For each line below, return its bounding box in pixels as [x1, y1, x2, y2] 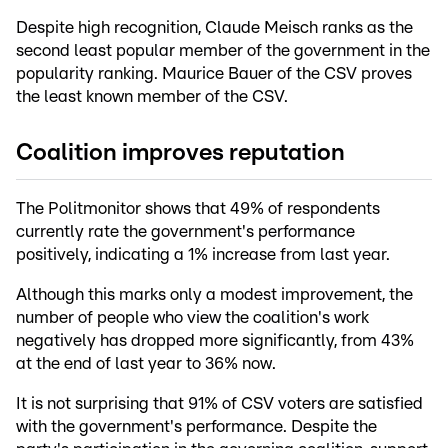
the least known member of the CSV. [16, 87, 288, 105]
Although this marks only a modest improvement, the [16, 285, 413, 303]
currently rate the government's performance [16, 222, 355, 240]
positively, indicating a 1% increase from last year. [16, 245, 390, 263]
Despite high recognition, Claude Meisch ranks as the [16, 18, 413, 36]
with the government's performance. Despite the [16, 417, 377, 435]
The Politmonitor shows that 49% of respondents [16, 199, 380, 217]
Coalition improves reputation [16, 140, 345, 165]
